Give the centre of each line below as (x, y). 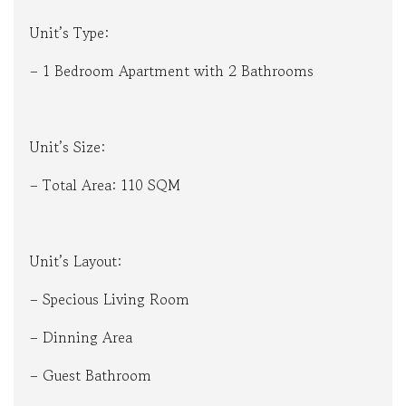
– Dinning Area (81, 338)
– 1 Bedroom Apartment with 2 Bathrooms (172, 71)
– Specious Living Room (110, 300)
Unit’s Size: (68, 147)
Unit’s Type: (69, 33)
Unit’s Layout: (76, 261)
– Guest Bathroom (91, 376)
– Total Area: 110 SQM (105, 185)
